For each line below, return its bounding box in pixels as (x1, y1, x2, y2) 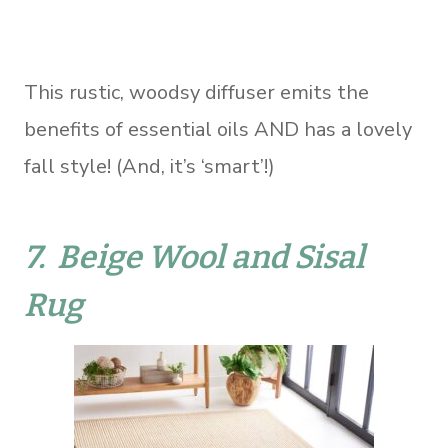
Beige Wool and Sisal (57, 237, 365, 276)
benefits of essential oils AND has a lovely (24, 115, 412, 143)
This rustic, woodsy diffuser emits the (24, 78, 369, 106)
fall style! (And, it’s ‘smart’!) (24, 152, 275, 180)
